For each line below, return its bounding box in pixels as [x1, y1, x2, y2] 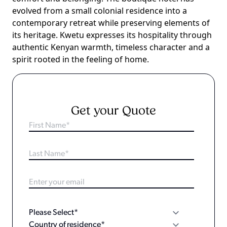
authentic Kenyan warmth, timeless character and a [12, 42, 210, 53]
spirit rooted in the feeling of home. [12, 54, 149, 65]
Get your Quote [71, 105, 156, 118]
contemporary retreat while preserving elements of [12, 17, 210, 28]
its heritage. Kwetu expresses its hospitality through [12, 29, 212, 41]
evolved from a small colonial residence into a [12, 5, 187, 16]
